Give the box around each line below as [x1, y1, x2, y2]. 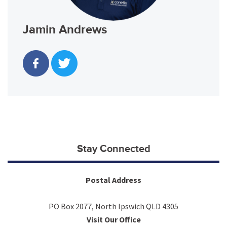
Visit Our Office [86, 214, 141, 224]
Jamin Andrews [23, 22, 107, 37]
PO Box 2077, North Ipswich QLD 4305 [49, 201, 178, 211]
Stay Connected [77, 142, 150, 155]
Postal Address [86, 174, 141, 185]
